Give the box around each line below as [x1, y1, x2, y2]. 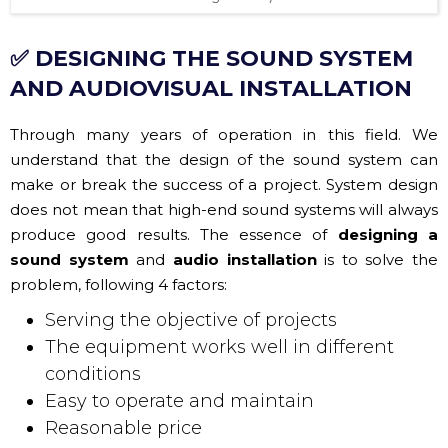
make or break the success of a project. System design [10, 175, 438, 195]
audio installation [172, 250, 317, 270]
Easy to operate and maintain [45, 390, 314, 413]
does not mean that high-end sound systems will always [10, 200, 438, 220]
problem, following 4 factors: [10, 275, 227, 295]
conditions [45, 363, 141, 386]
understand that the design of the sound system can [10, 150, 438, 170]
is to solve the [316, 250, 438, 270]
